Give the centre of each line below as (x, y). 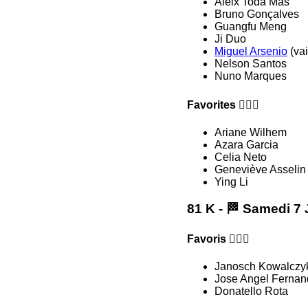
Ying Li (231, 182)
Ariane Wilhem (251, 133)
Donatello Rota (251, 291)
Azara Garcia (246, 145)
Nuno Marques (251, 76)
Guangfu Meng (251, 26)
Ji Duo (230, 38)
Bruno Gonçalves (257, 14)
